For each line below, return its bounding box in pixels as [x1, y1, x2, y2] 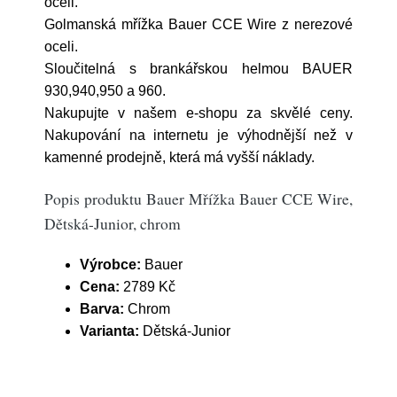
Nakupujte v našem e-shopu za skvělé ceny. [44, 105, 353, 121]
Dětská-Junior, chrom [44, 213, 181, 234]
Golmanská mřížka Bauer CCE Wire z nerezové [44, 17, 353, 32]
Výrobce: [80, 257, 141, 272]
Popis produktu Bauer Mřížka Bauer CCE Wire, [44, 188, 353, 209]
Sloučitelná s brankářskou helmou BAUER [44, 61, 353, 76]
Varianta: [80, 323, 143, 339]
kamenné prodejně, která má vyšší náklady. [44, 150, 315, 165]
